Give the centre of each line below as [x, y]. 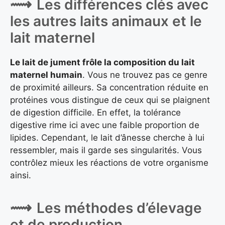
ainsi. [21, 175]
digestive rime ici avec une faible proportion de [105, 125]
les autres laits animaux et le [106, 21]
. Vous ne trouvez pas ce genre [145, 75]
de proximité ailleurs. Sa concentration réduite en [109, 87]
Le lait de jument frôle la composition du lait [102, 62]
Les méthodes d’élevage [119, 208]
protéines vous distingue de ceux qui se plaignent [110, 100]
